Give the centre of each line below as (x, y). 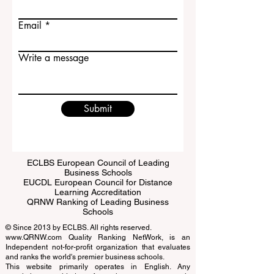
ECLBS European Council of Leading (98, 185)
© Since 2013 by (34, 250)
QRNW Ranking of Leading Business (98, 224)
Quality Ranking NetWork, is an (126, 259)
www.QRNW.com (34, 259)
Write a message (54, 80)
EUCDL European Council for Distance (98, 204)
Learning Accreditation (98, 214)
